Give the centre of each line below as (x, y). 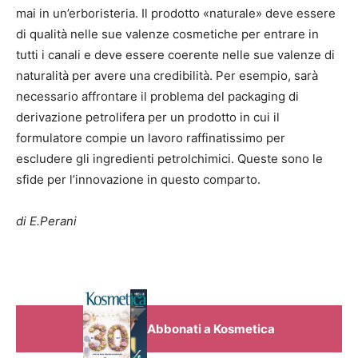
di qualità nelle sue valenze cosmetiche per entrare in (167, 34)
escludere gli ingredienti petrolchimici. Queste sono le (169, 159)
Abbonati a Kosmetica (211, 328)
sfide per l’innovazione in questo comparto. (138, 180)
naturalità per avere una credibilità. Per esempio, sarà (167, 76)
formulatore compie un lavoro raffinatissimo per (151, 138)
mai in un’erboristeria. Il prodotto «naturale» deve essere (176, 14)
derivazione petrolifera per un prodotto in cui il (148, 117)
